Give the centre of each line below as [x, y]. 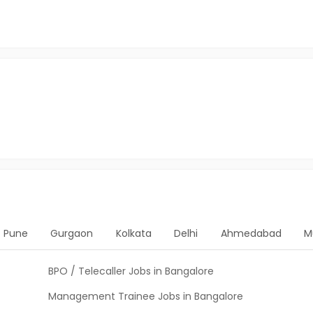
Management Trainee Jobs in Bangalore [146, 296]
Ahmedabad [251, 233]
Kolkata [133, 233]
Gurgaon [72, 233]
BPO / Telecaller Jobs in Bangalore [131, 271]
